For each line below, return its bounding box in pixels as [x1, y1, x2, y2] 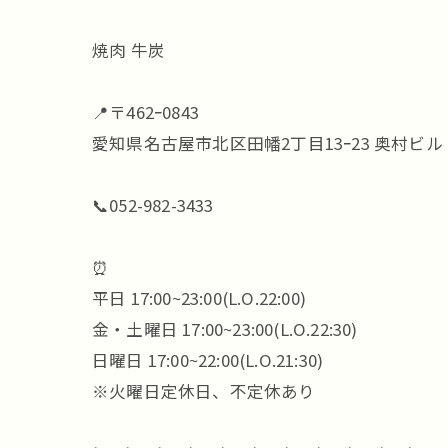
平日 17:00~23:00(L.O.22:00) [92, 286, 306, 310]
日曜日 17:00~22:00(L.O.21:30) [92, 348, 324, 372]
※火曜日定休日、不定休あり [92, 379, 316, 403]
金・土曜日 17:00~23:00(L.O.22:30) [92, 317, 358, 341]
